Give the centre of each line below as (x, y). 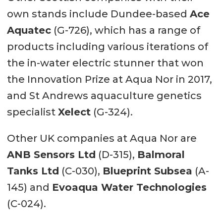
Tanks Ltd (33, 171)
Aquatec (29, 30)
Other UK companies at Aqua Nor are (102, 139)
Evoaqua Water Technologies (129, 188)
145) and (29, 188)
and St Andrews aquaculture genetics (104, 96)
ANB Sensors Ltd (51, 155)
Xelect (74, 112)
